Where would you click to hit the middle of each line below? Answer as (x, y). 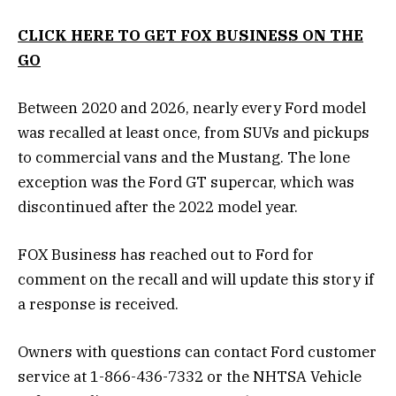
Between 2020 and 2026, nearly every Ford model (192, 107)
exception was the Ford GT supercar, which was (186, 182)
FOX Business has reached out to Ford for (166, 254)
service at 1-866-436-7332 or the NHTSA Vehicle (190, 377)
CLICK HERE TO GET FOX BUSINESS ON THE (190, 35)
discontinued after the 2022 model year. (158, 206)
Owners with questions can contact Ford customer (197, 352)
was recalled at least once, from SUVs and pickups (194, 132)
